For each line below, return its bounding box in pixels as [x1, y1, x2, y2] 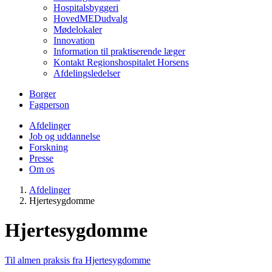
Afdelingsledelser [53, 67, 120, 78]
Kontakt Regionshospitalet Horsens [53, 56, 189, 67]
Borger [29, 88, 56, 99]
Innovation [53, 35, 95, 46]
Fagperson [29, 99, 69, 110]
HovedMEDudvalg [53, 13, 127, 24]
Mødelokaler [53, 24, 102, 35]
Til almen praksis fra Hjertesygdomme [5, 254, 151, 265]
